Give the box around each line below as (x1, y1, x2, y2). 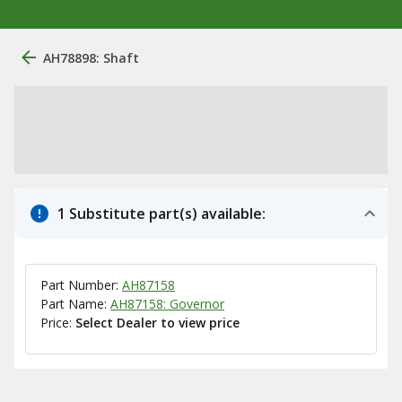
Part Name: (40, 295, 110, 312)
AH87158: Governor (110, 295, 224, 312)
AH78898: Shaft (43, 48, 139, 66)
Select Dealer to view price (75, 314, 240, 331)
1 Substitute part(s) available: (57, 204, 266, 223)
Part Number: (40, 276, 122, 293)
